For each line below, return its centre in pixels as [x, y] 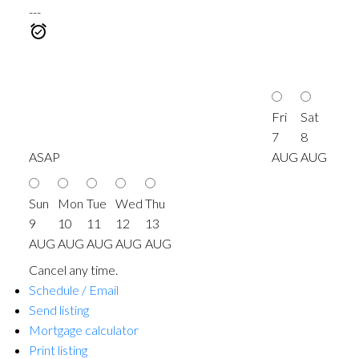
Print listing [58, 349]
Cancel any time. [73, 269]
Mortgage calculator [83, 329]
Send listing [58, 309]
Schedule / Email [73, 289]
